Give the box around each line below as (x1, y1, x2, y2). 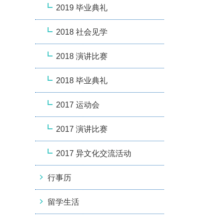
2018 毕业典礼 (56, 76, 108, 85)
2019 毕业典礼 (56, 3, 108, 12)
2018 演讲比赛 (56, 52, 108, 60)
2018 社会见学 (56, 27, 108, 36)
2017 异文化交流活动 (56, 149, 131, 158)
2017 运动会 (56, 100, 100, 109)
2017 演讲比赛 (56, 124, 108, 133)
